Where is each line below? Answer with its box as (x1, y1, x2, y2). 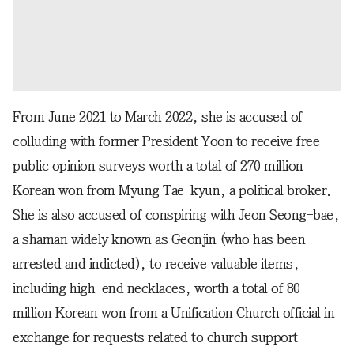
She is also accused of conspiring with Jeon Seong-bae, (13, 207, 339, 222)
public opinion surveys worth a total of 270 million (13, 158, 303, 173)
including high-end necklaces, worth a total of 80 (13, 281, 300, 296)
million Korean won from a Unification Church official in (13, 305, 334, 320)
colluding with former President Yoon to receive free (13, 134, 319, 149)
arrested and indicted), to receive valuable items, (13, 256, 299, 271)
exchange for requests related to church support (13, 330, 298, 345)
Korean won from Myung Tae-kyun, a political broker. (13, 183, 331, 198)
